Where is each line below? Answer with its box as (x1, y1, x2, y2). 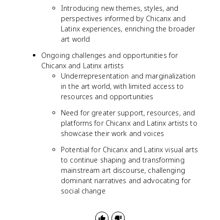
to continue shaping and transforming (61, 155, 185, 165)
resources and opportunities (61, 92, 154, 101)
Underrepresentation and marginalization (61, 71, 196, 81)
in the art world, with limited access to (61, 82, 184, 91)
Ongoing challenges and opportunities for (41, 51, 178, 60)
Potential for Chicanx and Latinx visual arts (61, 145, 198, 154)
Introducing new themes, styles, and (61, 3, 179, 13)
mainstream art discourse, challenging (61, 165, 185, 175)
